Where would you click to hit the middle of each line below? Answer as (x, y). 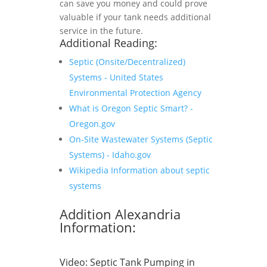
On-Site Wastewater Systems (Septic (141, 139)
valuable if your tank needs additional (135, 17)
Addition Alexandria (120, 214)
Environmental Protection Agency (135, 93)
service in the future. (101, 31)
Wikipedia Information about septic (139, 170)
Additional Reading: (108, 43)
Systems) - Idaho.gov (110, 155)
